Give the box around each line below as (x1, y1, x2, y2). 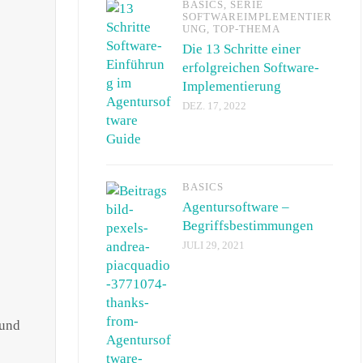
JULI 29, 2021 (182, 239, 245, 251)
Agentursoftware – (182, 199, 289, 215)
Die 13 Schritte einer (182, 41, 301, 57)
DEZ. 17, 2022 (182, 100, 246, 112)
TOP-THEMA (213, 23, 280, 35)
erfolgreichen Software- (182, 59, 319, 75)
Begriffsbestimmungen (182, 217, 314, 233)
